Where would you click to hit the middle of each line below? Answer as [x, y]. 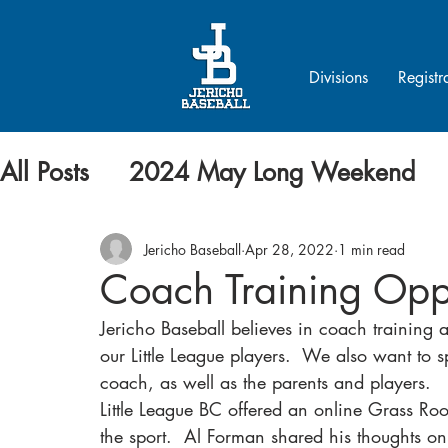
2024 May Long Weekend [272, 171]
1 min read [371, 249]
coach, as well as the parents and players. [265, 382]
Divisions [338, 77]
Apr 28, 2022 [289, 249]
